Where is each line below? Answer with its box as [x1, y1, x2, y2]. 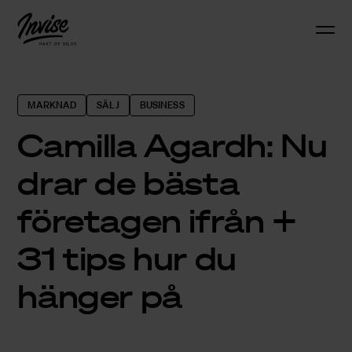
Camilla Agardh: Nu [17, 125, 328, 163]
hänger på [17, 276, 182, 314]
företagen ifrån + [17, 200, 297, 239]
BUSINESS [139, 97, 185, 112]
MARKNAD [27, 97, 77, 112]
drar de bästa [17, 163, 240, 201]
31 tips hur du [17, 238, 236, 277]
